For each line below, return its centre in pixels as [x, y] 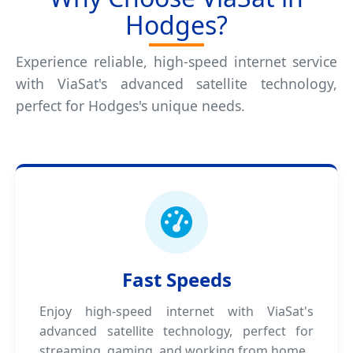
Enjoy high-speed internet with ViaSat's [176, 311]
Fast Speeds [176, 279]
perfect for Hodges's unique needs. [130, 106]
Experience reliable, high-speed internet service [176, 61]
